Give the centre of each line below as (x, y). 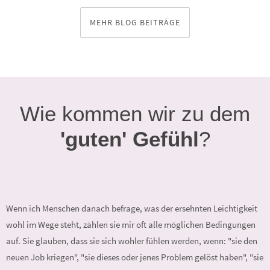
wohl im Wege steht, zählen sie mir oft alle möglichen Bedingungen (131, 225)
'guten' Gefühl (129, 139)
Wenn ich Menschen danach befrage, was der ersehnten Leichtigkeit (132, 209)
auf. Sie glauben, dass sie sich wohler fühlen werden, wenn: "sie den (132, 241)
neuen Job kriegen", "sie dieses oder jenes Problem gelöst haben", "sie (135, 257)
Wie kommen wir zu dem (135, 114)
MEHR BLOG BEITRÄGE (135, 23)
